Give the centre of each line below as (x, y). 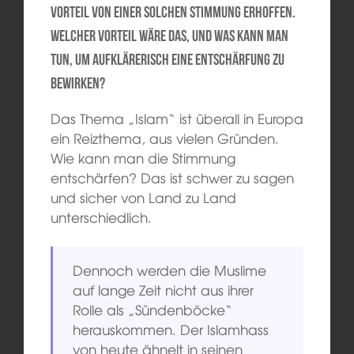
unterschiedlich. (101, 217)
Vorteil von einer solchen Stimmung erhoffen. (173, 11)
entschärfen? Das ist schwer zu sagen (172, 177)
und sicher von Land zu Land (143, 197)
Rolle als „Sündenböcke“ (153, 310)
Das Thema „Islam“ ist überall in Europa (177, 118)
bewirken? (77, 83)
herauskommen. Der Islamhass (171, 330)
